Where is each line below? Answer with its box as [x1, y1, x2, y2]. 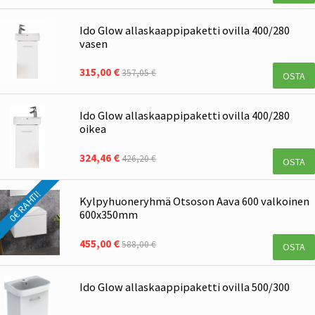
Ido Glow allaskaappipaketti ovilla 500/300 [79, 280, 290, 295]
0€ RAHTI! [6, 188, 43, 224]
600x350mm [79, 207, 139, 222]
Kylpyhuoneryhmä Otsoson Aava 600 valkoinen [79, 194, 310, 209]
